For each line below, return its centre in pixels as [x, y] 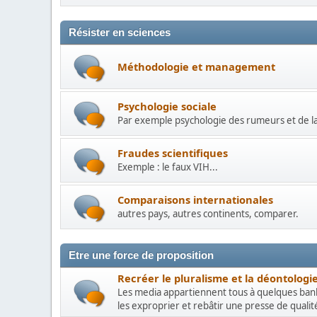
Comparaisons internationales [195, 200]
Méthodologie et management [196, 66]
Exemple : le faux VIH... [168, 167]
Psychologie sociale [167, 106]
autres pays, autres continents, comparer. [208, 214]
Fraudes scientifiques [173, 153]
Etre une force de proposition [141, 255]
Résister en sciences [120, 33]
